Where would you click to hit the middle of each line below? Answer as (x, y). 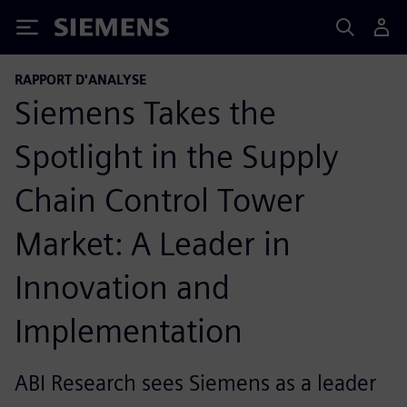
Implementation (129, 331)
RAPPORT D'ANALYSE (80, 79)
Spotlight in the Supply (177, 156)
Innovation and (122, 287)
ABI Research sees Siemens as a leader (195, 383)
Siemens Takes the (145, 113)
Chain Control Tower (160, 200)
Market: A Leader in (153, 243)
